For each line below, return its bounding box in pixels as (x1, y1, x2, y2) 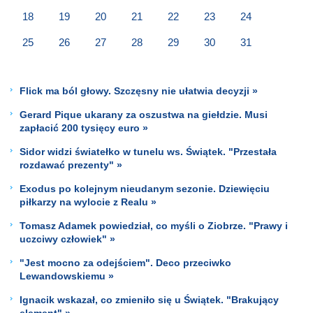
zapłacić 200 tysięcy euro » (20, 122, 148, 133)
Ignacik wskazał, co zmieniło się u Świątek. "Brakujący (20, 293, 279, 305)
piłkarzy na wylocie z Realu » (20, 196, 156, 208)
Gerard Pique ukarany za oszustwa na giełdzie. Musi (20, 108, 268, 120)
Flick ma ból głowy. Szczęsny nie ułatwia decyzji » (20, 85, 258, 96)
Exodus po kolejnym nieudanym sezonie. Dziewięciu (20, 182, 270, 194)
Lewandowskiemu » (20, 270, 114, 282)
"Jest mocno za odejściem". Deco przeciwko (20, 256, 231, 268)
